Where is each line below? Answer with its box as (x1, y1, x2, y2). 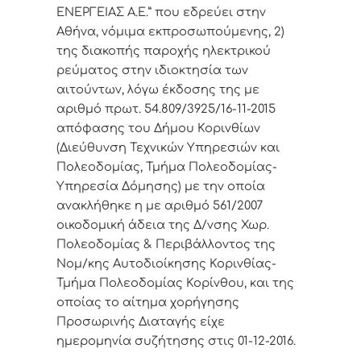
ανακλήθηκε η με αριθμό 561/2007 (56, 199, 263, 213)
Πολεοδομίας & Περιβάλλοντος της (56, 238, 276, 251)
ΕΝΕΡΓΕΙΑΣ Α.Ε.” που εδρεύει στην (56, 6, 266, 19)
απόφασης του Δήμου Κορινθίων (56, 122, 260, 135)
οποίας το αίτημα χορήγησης (56, 296, 239, 309)
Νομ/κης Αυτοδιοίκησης (56, 257, 206, 271)
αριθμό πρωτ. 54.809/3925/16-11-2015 (56, 102, 276, 116)
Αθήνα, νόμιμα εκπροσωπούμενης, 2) (56, 25, 284, 39)
